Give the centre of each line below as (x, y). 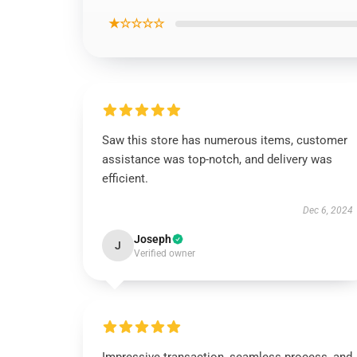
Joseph (153, 239)
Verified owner (165, 253)
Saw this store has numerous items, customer (225, 140)
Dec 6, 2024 (328, 210)
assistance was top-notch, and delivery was (217, 159)
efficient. (125, 178)
